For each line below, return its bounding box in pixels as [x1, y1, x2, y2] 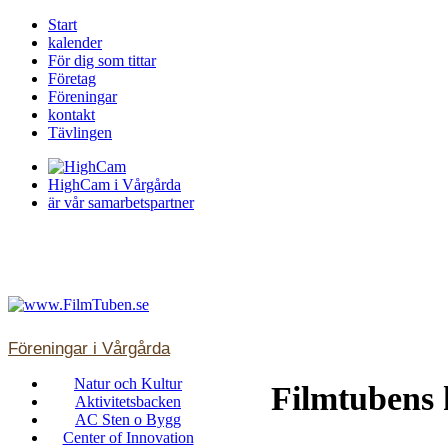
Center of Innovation [62, 429, 194, 446]
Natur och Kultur [74, 375, 182, 392]
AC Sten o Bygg [75, 411, 181, 428]
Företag [48, 70, 96, 87]
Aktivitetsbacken [75, 393, 181, 410]
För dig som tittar [48, 52, 156, 69]
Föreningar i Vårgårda [8, 339, 170, 358]
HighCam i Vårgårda [48, 176, 181, 193]
